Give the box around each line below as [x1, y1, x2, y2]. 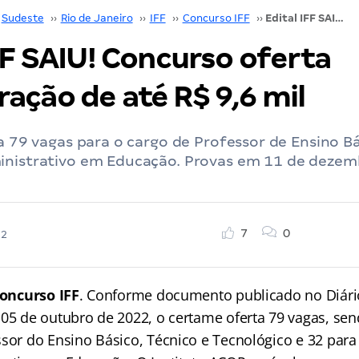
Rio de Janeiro [60, 12, 133, 24]
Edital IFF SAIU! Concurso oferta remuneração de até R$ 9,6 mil [334, 12, 344, 24]
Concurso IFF [182, 12, 250, 24]
